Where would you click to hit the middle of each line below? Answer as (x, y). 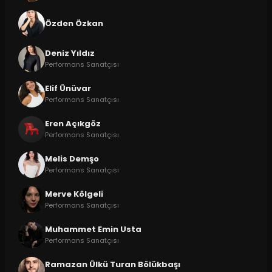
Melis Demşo (72, 159)
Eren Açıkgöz (73, 124)
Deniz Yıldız (70, 53)
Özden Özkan (74, 23)
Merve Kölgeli (74, 194)
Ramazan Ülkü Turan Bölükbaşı (112, 265)
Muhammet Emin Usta (93, 229)
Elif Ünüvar (68, 89)
